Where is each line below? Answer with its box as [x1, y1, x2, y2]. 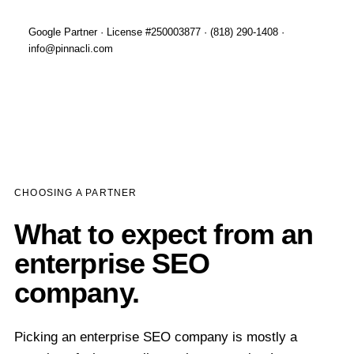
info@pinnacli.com [28, 43, 113, 55]
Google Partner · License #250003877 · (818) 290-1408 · [28, 26, 284, 38]
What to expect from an [13, 218, 314, 250]
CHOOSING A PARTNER [13, 187, 137, 198]
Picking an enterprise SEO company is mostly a [13, 330, 297, 345]
